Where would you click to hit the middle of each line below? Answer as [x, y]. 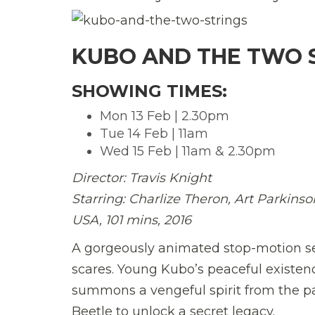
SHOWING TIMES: [149, 91]
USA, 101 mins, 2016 [131, 220]
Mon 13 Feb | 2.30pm [165, 116]
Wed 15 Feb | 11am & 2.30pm [188, 151]
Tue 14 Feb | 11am [154, 133]
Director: [101, 178]
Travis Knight [171, 178]
